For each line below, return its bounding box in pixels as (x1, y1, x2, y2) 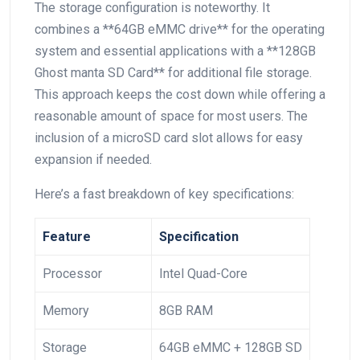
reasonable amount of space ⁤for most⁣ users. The (35, 108, 308, 124)
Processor (43, 265, 102, 281)
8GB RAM (159, 302, 213, 318)
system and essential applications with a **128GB (35, 43, 316, 59)
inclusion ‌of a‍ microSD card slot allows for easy (35, 129, 303, 145)
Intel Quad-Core (159, 265, 247, 281)
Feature (43, 228, 91, 244)
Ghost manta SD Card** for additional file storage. (35, 64, 312, 80)
